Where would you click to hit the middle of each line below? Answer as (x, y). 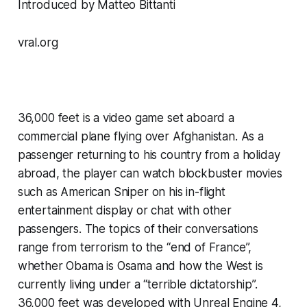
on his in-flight (187, 192)
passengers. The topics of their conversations (138, 229)
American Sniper (105, 192)
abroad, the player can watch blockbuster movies (150, 173)
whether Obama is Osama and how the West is (140, 266)
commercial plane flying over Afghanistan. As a (140, 136)
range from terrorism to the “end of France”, (135, 247)
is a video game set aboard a (157, 118)
